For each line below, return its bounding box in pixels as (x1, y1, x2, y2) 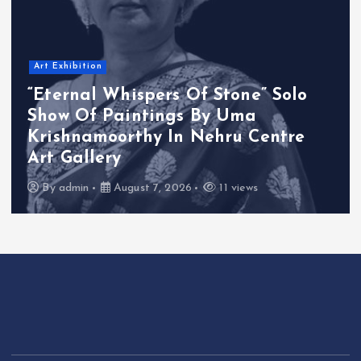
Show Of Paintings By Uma (27, 108, 257, 126)
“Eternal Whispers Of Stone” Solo (27, 87, 308, 105)
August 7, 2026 (110, 182, 192, 195)
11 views (216, 182, 259, 195)
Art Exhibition (33, 62, 102, 72)
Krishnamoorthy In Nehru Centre (27, 129, 305, 147)
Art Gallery (27, 150, 122, 168)
